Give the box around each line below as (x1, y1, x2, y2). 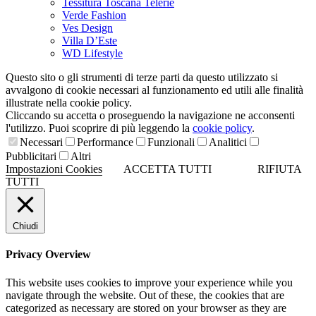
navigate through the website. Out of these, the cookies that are (6, 288, 284, 301)
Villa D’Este (62, 35, 117, 47)
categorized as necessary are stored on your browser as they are (6, 301, 286, 314)
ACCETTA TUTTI (123, 163, 212, 176)
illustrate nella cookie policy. (6, 97, 132, 109)
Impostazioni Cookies (6, 163, 102, 176)
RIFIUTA (257, 163, 301, 176)
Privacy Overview (6, 248, 91, 261)
